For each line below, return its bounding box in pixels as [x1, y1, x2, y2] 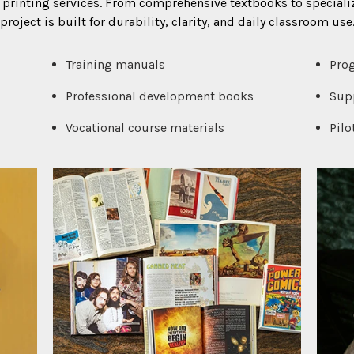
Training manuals [66, 56, 166, 72]
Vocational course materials [66, 119, 225, 135]
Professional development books [66, 88, 254, 104]
